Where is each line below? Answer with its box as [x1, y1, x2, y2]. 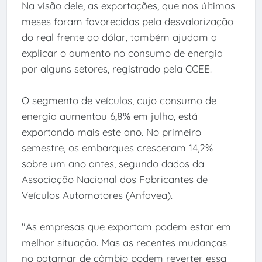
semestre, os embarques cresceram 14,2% [21, 142, 213, 154]
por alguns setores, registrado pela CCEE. [21, 63, 212, 75]
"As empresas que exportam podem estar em [21, 220, 231, 233]
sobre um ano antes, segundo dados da [21, 157, 204, 170]
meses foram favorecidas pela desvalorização [21, 15, 233, 28]
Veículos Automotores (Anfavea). [21, 189, 173, 202]
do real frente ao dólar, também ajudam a [21, 31, 217, 44]
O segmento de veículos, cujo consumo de [21, 94, 216, 107]
